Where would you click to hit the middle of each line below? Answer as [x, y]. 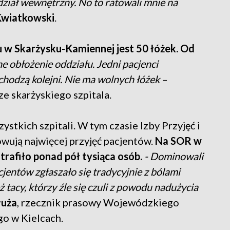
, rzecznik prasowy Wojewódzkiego [98, 202]
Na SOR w [178, 140]
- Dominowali [174, 156]
